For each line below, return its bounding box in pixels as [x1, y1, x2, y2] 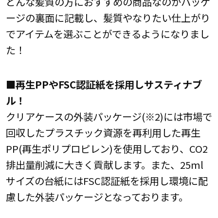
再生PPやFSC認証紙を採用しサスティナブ [15, 76, 202, 91]
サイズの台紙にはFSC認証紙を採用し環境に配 [5, 173, 208, 188]
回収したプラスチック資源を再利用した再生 [5, 125, 200, 140]
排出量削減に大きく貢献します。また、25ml [5, 157, 203, 172]
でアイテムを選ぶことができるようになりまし [5, 26, 209, 41]
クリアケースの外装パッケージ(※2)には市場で [5, 109, 212, 124]
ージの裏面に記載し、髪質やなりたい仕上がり [5, 10, 210, 25]
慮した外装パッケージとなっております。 [5, 189, 188, 204]
